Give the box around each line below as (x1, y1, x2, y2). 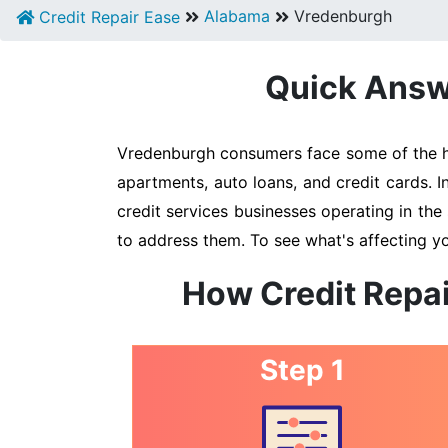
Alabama (204, 6, 270, 26)
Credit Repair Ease (34, 7, 180, 27)
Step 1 (259, 353, 345, 387)
